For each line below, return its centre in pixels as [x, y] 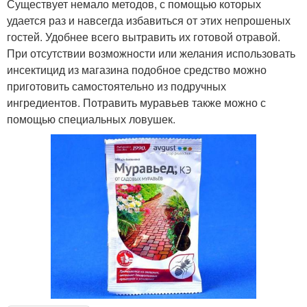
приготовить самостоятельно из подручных [116, 86]
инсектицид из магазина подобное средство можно [137, 69]
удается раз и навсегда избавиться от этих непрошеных [149, 20]
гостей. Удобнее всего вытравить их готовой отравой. [144, 36]
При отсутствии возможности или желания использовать [151, 53]
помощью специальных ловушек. [91, 119]
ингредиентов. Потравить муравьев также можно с [136, 102]
